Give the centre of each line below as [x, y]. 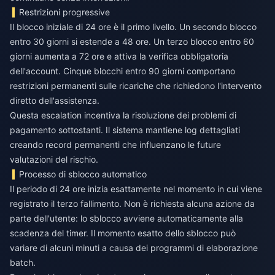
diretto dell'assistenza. [55, 101]
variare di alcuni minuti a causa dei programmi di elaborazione [134, 248]
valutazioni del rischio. [54, 160]
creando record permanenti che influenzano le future [115, 145]
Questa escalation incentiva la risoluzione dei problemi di [123, 115]
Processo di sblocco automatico [83, 174]
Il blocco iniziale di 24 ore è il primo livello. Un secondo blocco [133, 27]
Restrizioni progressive [65, 12]
